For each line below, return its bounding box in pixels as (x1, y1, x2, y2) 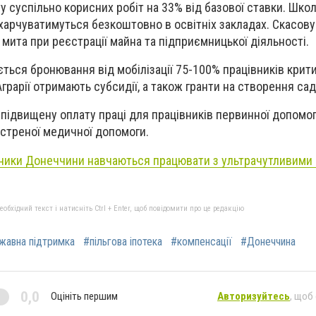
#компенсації (171, 234, 232, 248)
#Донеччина (241, 234, 296, 248)
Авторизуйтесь (217, 290, 290, 303)
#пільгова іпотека (83, 234, 162, 248)
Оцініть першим (51, 290, 118, 303)
